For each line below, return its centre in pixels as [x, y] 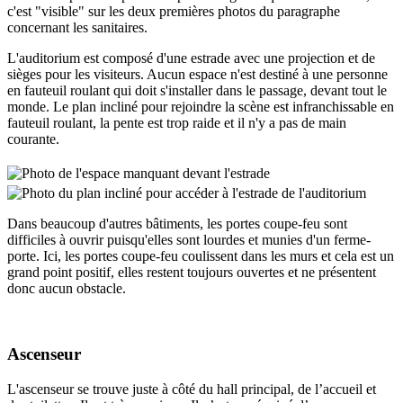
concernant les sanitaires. [77, 28]
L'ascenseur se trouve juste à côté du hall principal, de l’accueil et [192, 389]
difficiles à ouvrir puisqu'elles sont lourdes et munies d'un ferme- [189, 240]
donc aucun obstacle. [67, 289]
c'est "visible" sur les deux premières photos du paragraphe [174, 12]
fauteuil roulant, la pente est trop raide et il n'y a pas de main [177, 123]
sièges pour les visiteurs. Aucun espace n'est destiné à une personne [197, 75]
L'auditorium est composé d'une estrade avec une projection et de [191, 58]
